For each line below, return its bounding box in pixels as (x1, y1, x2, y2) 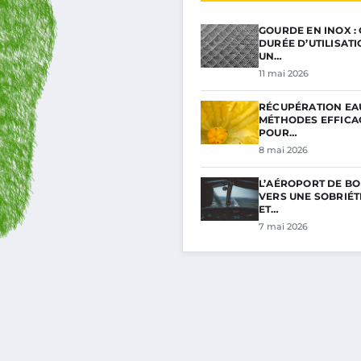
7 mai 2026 (259, 221, 308, 232)
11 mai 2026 (259, 68, 309, 79)
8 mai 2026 (259, 144, 308, 156)
